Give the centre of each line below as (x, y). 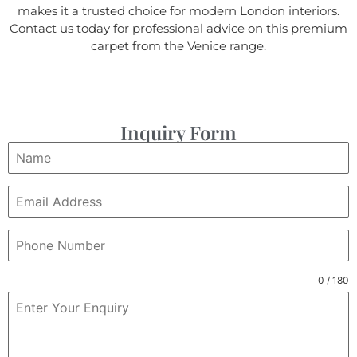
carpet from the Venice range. (178, 46)
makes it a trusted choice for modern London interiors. (178, 11)
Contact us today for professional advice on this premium (178, 29)
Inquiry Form (178, 132)
